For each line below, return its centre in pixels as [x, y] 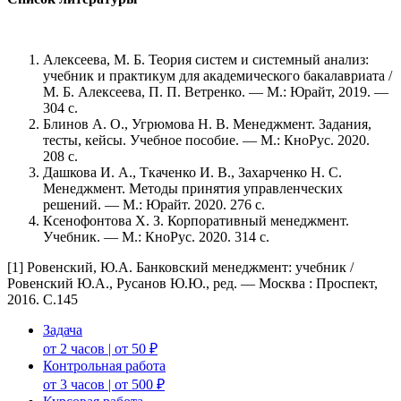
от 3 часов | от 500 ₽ [104, 384]
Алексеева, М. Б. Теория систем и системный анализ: [206, 59]
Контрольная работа [104, 365]
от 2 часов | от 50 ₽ [100, 348]
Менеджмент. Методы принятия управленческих [193, 188]
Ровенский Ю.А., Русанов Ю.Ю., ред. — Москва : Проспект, [192, 283]
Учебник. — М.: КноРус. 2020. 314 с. [156, 236]
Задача [63, 329]
